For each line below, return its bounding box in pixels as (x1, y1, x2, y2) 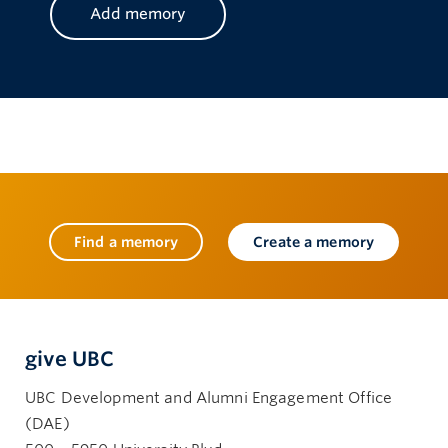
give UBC (25, 346, 114, 371)
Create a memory (253, 234, 375, 250)
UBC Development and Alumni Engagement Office (25, 388, 393, 407)
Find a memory (73, 234, 179, 250)
